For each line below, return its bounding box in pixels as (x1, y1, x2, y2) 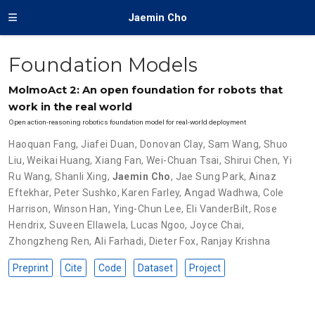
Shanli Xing (55, 171, 108, 182)
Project (188, 262, 221, 274)
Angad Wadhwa (184, 187, 259, 198)
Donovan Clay (139, 139, 203, 150)
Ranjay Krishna (200, 236, 271, 247)
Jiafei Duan (81, 139, 135, 150)
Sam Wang (207, 139, 259, 150)
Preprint (13, 262, 49, 274)
